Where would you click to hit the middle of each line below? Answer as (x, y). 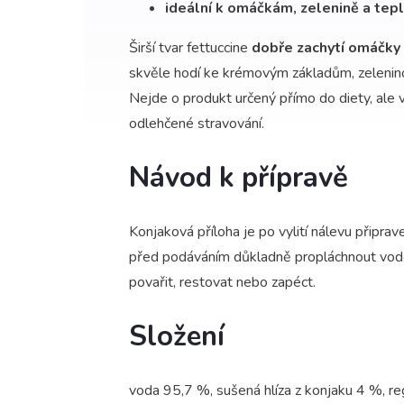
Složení (177, 336)
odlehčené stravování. (197, 123)
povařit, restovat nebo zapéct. (222, 282)
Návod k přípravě (239, 177)
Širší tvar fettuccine (190, 47)
